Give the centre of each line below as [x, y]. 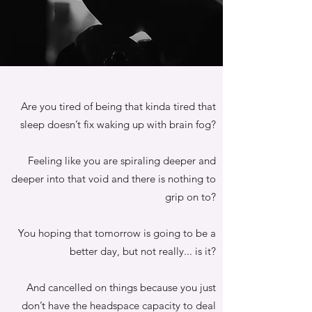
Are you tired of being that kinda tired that [118, 106]
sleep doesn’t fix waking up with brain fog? [118, 124]
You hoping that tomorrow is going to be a [117, 233]
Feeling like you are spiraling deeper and [122, 161]
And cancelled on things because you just [121, 287]
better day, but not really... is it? [143, 251]
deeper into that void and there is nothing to [114, 179]
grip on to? [190, 197]
